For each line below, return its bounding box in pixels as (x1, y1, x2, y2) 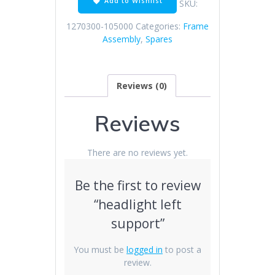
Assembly (103, 33, 141, 45)
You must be (74, 244, 126, 256)
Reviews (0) (117, 79, 167, 91)
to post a (163, 244, 201, 256)
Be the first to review (74, 177, 201, 195)
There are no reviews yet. (87, 147, 188, 159)
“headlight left (93, 196, 182, 214)
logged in (126, 244, 163, 256)
